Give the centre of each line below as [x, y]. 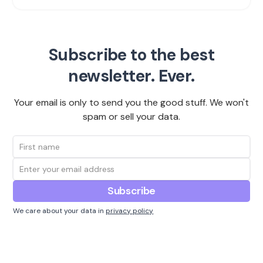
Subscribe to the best [131, 55]
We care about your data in [60, 211]
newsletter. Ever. [131, 76]
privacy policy [130, 211]
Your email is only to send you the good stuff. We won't [131, 103]
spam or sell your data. [131, 117]
